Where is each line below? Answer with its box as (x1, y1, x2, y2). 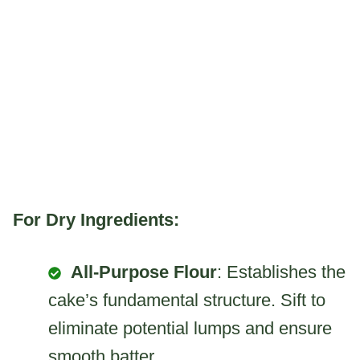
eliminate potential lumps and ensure (48, 317, 332, 338)
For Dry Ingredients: (13, 209, 179, 230)
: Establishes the (217, 261, 346, 282)
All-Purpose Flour (71, 261, 217, 282)
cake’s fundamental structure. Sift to (48, 289, 325, 310)
